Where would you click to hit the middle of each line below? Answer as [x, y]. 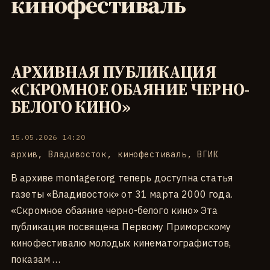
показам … [36, 259]
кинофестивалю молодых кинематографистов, [121, 243]
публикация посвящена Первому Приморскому [121, 226]
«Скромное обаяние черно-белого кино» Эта [115, 210]
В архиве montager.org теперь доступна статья [122, 177]
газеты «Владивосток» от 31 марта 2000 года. [122, 194]
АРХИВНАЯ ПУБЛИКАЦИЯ [114, 72]
